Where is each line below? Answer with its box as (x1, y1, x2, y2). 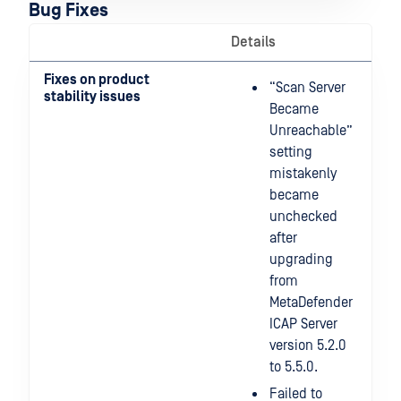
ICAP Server (269, 316, 337, 332)
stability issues (44, 89, 141, 105)
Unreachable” (269, 123, 353, 139)
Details (231, 34, 276, 50)
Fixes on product (44, 72, 149, 88)
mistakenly (269, 166, 337, 182)
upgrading (269, 252, 333, 268)
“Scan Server (269, 80, 346, 96)
